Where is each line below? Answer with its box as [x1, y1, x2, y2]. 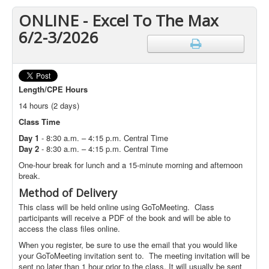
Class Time [19, 116, 60, 127]
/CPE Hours [44, 83, 88, 95]
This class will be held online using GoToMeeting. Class [19, 201, 214, 213]
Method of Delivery [19, 186, 117, 200]
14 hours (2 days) [19, 100, 79, 111]
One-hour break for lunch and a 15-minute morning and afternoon [19, 159, 243, 171]
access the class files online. [19, 223, 120, 234]
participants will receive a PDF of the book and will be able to [19, 212, 231, 223]
